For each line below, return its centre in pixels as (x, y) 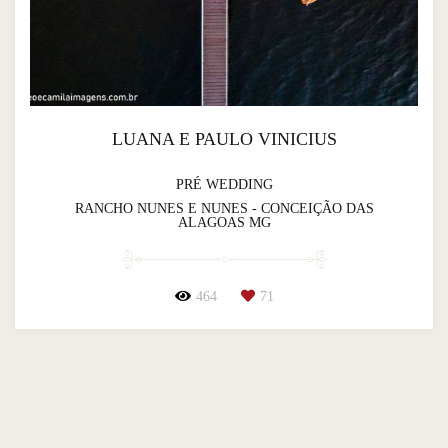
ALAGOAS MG (224, 222)
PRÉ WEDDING (224, 184)
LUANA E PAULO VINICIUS (224, 138)
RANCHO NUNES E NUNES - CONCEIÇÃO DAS (224, 208)
